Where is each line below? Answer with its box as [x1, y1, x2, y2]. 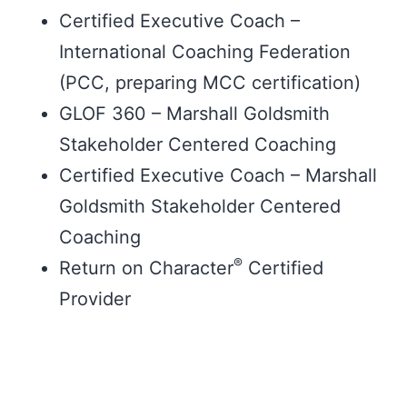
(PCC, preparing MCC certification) [59, 72, 361, 94]
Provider [59, 288, 131, 310]
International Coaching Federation [59, 41, 351, 63]
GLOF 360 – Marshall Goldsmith [59, 103, 330, 124]
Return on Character [59, 257, 233, 279]
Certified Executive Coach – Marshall [59, 164, 377, 186]
